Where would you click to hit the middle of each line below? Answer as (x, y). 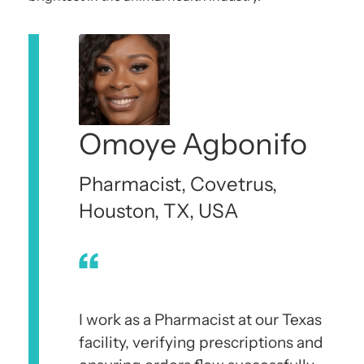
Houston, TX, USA (158, 210)
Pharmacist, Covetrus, (178, 184)
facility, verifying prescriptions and (201, 342)
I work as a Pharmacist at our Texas (200, 319)
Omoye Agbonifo (193, 143)
